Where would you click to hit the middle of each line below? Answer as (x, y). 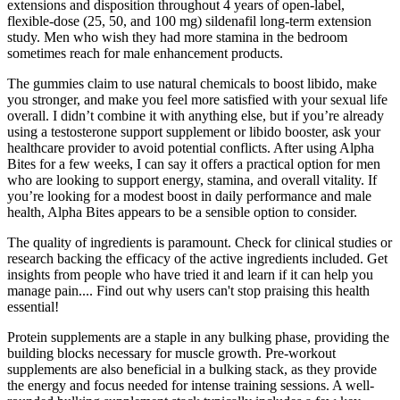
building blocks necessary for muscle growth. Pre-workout (171, 353)
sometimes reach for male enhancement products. (145, 53)
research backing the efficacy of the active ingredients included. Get (197, 258)
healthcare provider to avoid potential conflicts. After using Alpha (191, 147)
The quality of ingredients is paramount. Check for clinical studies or (200, 242)
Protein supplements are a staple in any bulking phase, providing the (198, 337)
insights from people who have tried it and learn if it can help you (190, 274)
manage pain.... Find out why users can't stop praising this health (188, 290)
